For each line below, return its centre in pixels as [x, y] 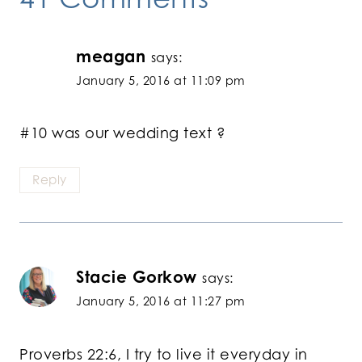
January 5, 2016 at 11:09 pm [161, 80]
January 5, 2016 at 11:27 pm [161, 301]
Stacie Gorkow [137, 277]
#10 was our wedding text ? [122, 133]
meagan [111, 56]
